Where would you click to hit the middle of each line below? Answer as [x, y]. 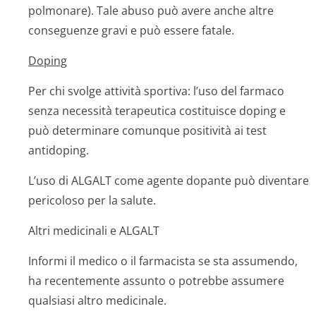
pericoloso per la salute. [92, 200]
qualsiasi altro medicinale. [97, 300]
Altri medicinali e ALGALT [94, 231]
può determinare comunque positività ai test [147, 130]
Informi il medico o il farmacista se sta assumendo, [163, 261]
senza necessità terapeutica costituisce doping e [157, 111]
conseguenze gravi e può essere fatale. [131, 30]
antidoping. [59, 150]
